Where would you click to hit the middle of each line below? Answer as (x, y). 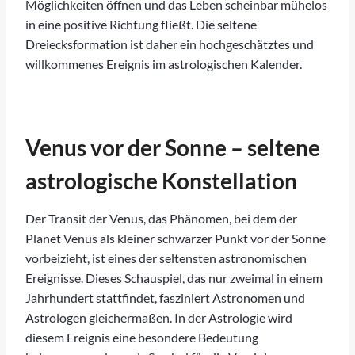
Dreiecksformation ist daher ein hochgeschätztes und (170, 44)
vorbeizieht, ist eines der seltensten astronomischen (166, 258)
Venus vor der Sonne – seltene (173, 147)
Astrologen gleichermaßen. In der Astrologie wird (159, 317)
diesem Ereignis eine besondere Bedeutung (142, 337)
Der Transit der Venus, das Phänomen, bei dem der (161, 218)
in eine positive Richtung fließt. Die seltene (141, 24)
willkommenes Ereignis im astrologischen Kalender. (164, 63)
